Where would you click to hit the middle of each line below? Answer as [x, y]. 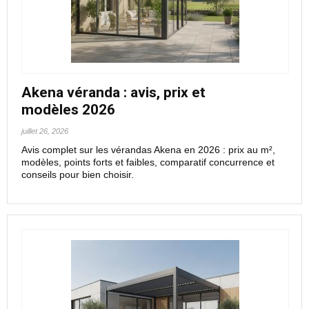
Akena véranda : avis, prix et [113, 92]
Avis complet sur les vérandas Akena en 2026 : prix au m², [148, 150]
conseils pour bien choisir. [78, 175]
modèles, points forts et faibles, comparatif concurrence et [148, 162]
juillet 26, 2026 [45, 131]
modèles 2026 [68, 110]
